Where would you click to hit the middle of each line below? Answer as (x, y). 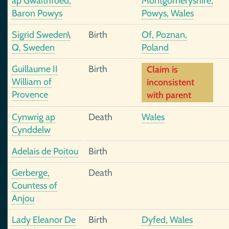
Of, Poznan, (164, 35)
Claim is (162, 70)
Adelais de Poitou (45, 151)
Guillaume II (35, 69)
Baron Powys (37, 13)
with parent (169, 95)
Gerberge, (31, 173)
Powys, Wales (168, 13)
